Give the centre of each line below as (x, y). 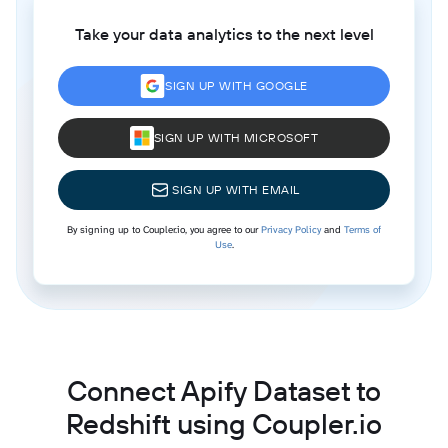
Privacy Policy (291, 229)
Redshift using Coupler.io (224, 423)
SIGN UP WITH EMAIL (236, 189)
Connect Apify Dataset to (224, 390)
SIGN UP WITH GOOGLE (236, 85)
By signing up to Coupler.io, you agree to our (164, 229)
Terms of (362, 229)
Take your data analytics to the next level (224, 33)
